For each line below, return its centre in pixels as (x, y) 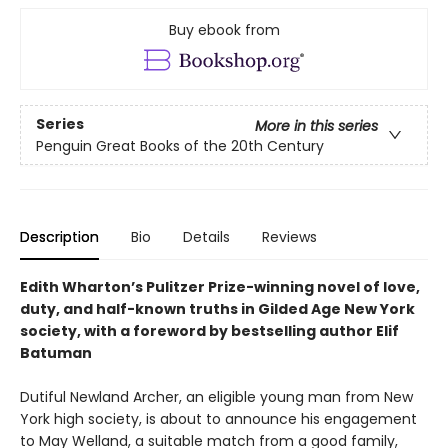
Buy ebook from (224, 30)
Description (59, 237)
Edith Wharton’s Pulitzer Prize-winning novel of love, (220, 287)
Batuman (56, 353)
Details (206, 237)
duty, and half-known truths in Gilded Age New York (217, 309)
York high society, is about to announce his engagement (218, 419)
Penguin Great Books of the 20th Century (180, 145)
